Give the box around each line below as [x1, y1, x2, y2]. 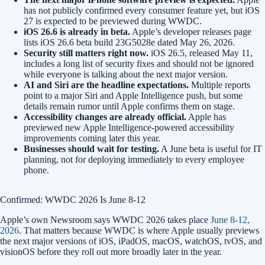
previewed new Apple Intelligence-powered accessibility [24, 122, 234, 133]
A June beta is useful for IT [159, 144, 262, 154]
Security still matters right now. [24, 48, 148, 59]
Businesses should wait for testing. [24, 144, 159, 154]
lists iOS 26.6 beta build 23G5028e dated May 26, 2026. [24, 37, 235, 48]
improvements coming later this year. [24, 133, 160, 144]
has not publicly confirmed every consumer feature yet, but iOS [24, 5, 260, 16]
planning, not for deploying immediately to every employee [24, 154, 244, 165]
